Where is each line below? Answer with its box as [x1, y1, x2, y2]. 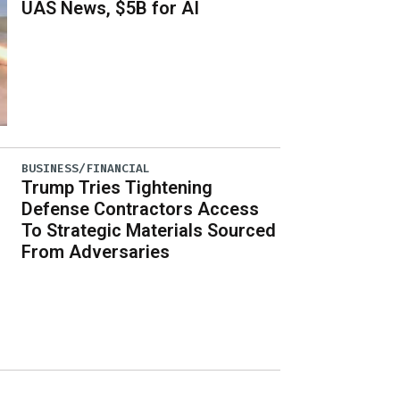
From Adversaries [21, 240, 171, 262]
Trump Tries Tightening [21, 176, 213, 198]
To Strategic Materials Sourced [21, 219, 277, 241]
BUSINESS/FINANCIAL [21, 160, 151, 176]
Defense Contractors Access [21, 197, 260, 220]
